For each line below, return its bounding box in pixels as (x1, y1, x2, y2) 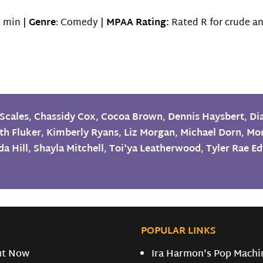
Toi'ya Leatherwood (109, 140, 201, 158)
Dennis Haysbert (168, 109, 245, 126)
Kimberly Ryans (46, 124, 119, 142)
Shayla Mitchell (33, 140, 104, 158)
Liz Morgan (124, 124, 176, 142)
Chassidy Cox (34, 109, 96, 126)
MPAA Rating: (106, 15, 170, 32)
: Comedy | (56, 15, 107, 32)
